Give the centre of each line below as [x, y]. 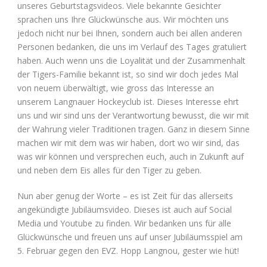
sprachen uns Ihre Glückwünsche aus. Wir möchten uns [123, 19]
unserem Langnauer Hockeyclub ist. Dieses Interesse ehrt [128, 101]
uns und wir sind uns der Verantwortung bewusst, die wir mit [133, 115]
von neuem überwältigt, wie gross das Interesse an [116, 88]
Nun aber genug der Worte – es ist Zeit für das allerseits [125, 195]
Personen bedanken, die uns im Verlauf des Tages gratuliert [132, 46]
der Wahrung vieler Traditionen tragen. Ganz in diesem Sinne [133, 129]
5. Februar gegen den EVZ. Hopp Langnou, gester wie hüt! [128, 250]
